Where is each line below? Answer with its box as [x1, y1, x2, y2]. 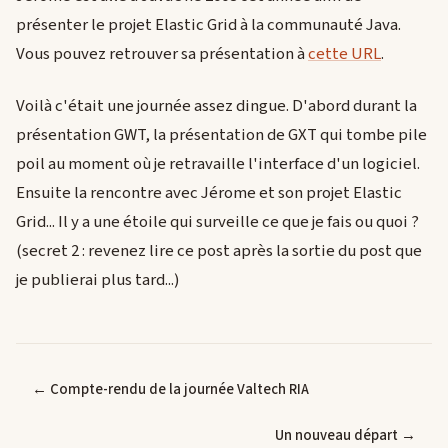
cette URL [308, 42, 381, 67]
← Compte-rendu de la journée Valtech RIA [32, 379, 309, 401]
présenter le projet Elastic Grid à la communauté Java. [16, 13, 401, 38]
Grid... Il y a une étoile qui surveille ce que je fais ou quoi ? [16, 209, 419, 234]
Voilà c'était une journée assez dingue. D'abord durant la [16, 93, 417, 118]
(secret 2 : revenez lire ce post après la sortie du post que [16, 238, 422, 263]
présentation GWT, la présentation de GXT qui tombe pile [16, 122, 427, 147]
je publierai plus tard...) [16, 267, 180, 292]
